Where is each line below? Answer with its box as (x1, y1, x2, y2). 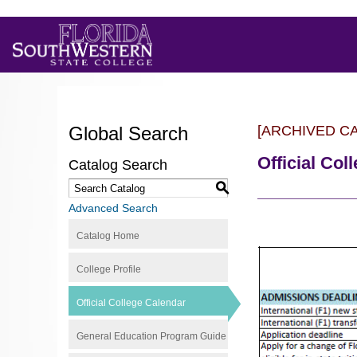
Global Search (69, 123, 188, 144)
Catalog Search (69, 157, 167, 173)
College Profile (76, 264, 141, 275)
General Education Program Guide (76, 331, 226, 342)
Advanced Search (69, 202, 158, 214)
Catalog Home (76, 230, 139, 241)
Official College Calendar (76, 297, 186, 308)
